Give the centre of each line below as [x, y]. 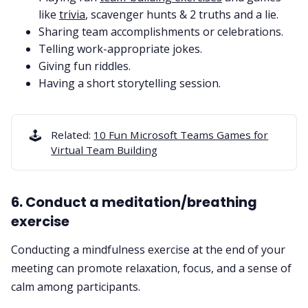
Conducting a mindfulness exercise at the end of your [148, 249]
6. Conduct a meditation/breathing [134, 202]
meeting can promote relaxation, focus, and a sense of [151, 268]
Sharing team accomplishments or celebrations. [161, 31]
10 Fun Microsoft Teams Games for [181, 135]
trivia [72, 14]
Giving [56, 66]
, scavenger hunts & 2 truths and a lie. [182, 14]
